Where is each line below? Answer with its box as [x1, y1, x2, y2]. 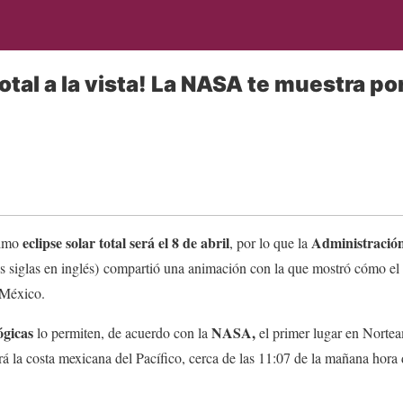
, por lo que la [229, 232, 308, 252]
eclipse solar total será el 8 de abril [22, 231, 229, 253]
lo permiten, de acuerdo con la [37, 322, 211, 342]
